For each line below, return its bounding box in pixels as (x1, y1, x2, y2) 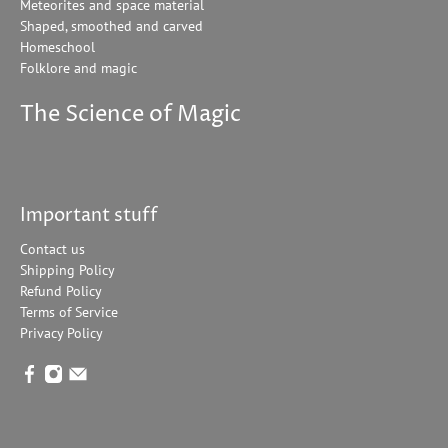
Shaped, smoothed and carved (20, 17, 203, 36)
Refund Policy (20, 282, 102, 301)
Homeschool (20, 38, 95, 57)
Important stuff (20, 203, 158, 229)
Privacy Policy (20, 324, 103, 343)
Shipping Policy (20, 261, 115, 280)
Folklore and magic (20, 59, 137, 78)
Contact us (20, 240, 85, 259)
